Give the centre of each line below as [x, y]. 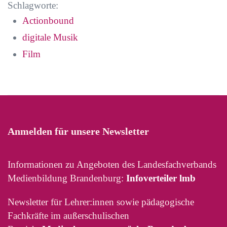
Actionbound [48, 21]
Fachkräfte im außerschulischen [68, 216]
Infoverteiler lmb [161, 178]
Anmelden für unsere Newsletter [78, 131]
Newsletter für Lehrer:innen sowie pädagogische [101, 202]
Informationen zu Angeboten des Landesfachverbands [112, 164]
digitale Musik [50, 37]
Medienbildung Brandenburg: [67, 178]
